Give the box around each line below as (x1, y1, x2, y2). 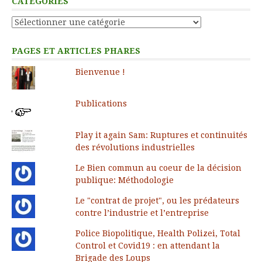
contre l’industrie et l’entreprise (75, 208, 209, 218)
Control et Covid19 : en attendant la (75, 240, 220, 250)
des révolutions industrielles (75, 142, 195, 152)
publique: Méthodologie (75, 175, 174, 185)
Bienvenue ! (75, 67, 125, 77)
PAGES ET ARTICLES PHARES (12, 46, 140, 56)
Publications (75, 98, 127, 108)
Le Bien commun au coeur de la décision (75, 163, 242, 173)
